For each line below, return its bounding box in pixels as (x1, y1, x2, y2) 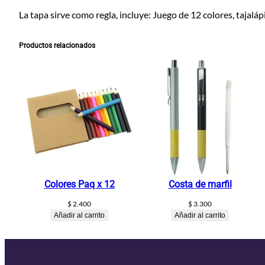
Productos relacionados (19, 41, 95, 50)
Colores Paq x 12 (44, 178, 115, 190)
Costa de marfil (168, 178, 232, 190)
